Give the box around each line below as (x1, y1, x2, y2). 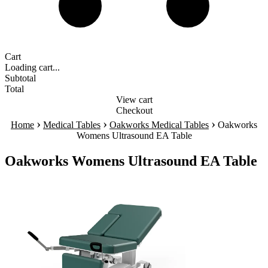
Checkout (115, 105, 153, 115)
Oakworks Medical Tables (109, 120, 209, 130)
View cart (115, 95, 153, 105)
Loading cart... (5, 62, 60, 72)
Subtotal (5, 73, 36, 83)
